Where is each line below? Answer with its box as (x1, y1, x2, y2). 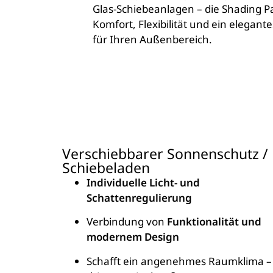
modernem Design (87, 230, 179, 244)
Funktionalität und (167, 214, 261, 229)
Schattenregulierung (87, 191, 192, 205)
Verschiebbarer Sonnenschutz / (62, 144, 268, 164)
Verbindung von (87, 214, 167, 229)
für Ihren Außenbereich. (93, 32, 212, 46)
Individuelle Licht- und (87, 175, 200, 190)
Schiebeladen (62, 158, 150, 178)
